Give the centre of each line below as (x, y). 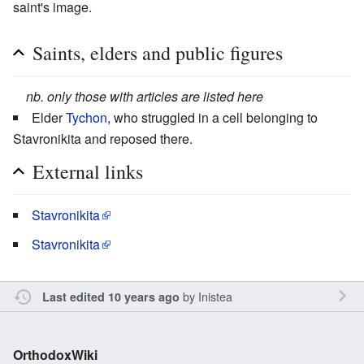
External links (88, 172)
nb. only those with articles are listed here (145, 97)
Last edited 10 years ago (110, 297)
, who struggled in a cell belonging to (212, 118)
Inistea (215, 297)
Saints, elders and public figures (158, 53)
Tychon (87, 118)
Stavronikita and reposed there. (103, 139)
